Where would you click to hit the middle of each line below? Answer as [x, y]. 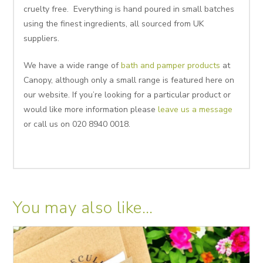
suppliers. [42, 39]
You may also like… [83, 208]
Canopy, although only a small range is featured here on [129, 80]
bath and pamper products [171, 66]
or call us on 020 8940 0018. [77, 124]
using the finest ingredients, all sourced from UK [114, 24]
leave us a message [195, 110]
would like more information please [91, 110]
